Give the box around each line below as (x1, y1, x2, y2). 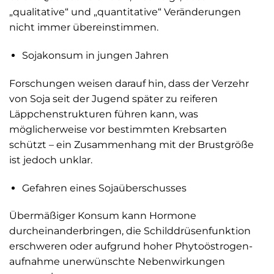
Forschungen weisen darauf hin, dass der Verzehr (9, 77, 249, 89)
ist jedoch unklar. (9, 154, 92, 166)
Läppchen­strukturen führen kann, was (9, 108, 198, 120)
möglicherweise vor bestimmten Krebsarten (9, 123, 227, 135)
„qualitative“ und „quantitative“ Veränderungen (9, 6, 241, 18)
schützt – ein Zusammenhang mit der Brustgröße (9, 138, 254, 150)
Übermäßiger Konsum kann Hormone (9, 210, 196, 222)
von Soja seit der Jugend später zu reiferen (9, 92, 218, 105)
